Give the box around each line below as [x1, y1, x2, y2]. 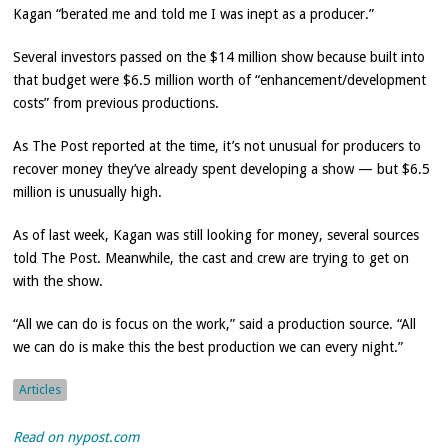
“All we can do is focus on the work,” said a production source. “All [13, 316, 417, 333]
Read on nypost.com [13, 429, 141, 446]
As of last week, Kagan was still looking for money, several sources [13, 227, 420, 244]
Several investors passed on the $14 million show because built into [13, 49, 426, 66]
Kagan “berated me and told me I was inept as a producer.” [13, 6, 375, 23]
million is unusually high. [13, 184, 163, 201]
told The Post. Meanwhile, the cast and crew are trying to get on [13, 250, 410, 267]
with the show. [13, 273, 104, 290]
